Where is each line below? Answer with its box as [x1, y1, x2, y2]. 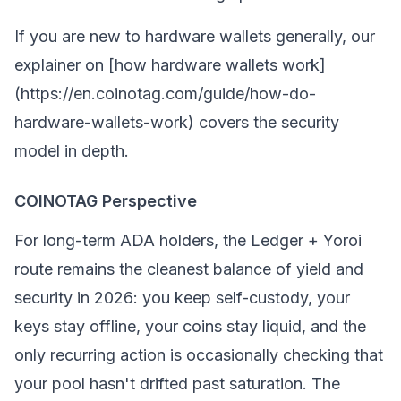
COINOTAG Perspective [14, 192, 197, 210]
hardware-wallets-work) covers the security [14, 113, 339, 132]
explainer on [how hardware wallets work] [14, 55, 326, 74]
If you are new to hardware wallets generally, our [14, 27, 375, 46]
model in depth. [14, 141, 129, 160]
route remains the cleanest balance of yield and [14, 260, 363, 278]
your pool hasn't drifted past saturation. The [14, 374, 340, 393]
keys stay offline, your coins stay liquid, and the [14, 317, 366, 336]
